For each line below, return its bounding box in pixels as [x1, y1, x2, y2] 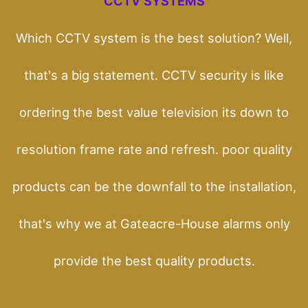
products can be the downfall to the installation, [12, 178, 296, 194]
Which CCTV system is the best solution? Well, [16, 30, 292, 45]
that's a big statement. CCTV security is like [24, 67, 284, 82]
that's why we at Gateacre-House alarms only [18, 215, 290, 231]
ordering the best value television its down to [19, 104, 289, 120]
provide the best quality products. [53, 252, 255, 268]
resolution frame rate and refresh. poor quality [16, 141, 292, 157]
